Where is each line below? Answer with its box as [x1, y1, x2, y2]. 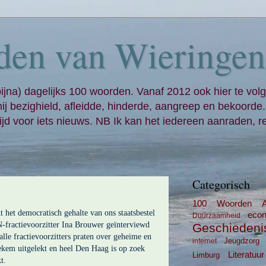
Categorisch [192, 176, 250, 192]
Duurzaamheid [192, 212, 240, 219]
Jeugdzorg [224, 236, 260, 245]
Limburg [192, 251, 220, 259]
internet [192, 237, 217, 245]
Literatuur [227, 249, 264, 259]
